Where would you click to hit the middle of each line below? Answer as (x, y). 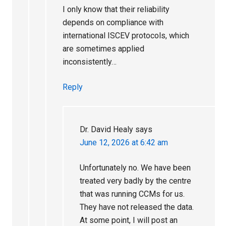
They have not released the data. (137, 207)
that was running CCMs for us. (132, 194)
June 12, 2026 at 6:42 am (124, 142)
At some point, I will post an (129, 220)
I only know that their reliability (116, 9)
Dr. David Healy (107, 129)
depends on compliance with (113, 22)
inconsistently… (90, 62)
